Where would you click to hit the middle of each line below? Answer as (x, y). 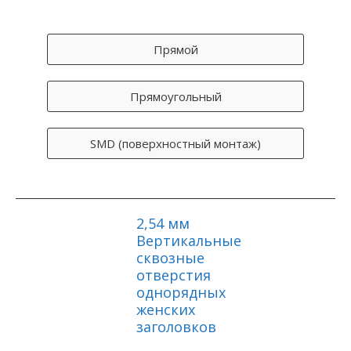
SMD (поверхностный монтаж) (175, 144)
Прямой (175, 50)
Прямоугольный (175, 97)
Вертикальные (188, 241)
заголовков (176, 327)
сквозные (170, 258)
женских (165, 310)
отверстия (173, 275)
